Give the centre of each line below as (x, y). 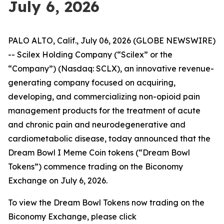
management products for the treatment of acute (104, 110)
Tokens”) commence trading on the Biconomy (95, 166)
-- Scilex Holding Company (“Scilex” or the (90, 54)
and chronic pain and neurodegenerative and (97, 124)
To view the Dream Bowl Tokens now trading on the (106, 202)
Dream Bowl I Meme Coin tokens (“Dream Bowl (99, 152)
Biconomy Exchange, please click (72, 216)
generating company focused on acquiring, (92, 82)
